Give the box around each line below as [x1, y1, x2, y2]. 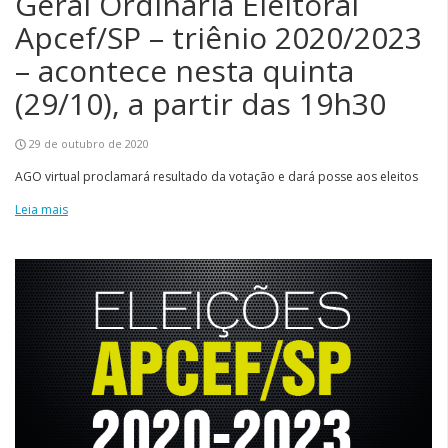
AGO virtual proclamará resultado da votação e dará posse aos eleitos [15, 168, 418, 186]
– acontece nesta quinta [15, 50, 354, 92]
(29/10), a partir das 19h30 [15, 83, 386, 125]
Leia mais [15, 201, 68, 219]
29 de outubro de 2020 [29, 136, 149, 152]
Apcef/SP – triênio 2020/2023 [15, 17, 422, 59]
